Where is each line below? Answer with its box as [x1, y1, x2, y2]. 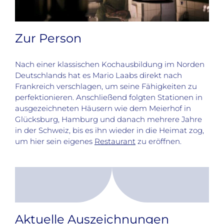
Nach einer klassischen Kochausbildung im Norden [15, 59, 204, 69]
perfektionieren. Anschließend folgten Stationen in [15, 92, 202, 102]
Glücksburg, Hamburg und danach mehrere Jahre [15, 114, 202, 124]
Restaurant [94, 136, 135, 146]
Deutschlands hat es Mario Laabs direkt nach [15, 70, 182, 80]
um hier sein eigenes [15, 136, 94, 146]
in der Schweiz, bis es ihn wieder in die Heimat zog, [15, 125, 204, 135]
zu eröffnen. [135, 136, 181, 146]
